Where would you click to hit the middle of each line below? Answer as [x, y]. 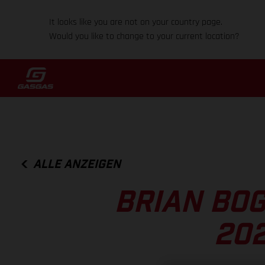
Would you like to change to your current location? [145, 36]
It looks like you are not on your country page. [136, 22]
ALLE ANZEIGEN [77, 164]
